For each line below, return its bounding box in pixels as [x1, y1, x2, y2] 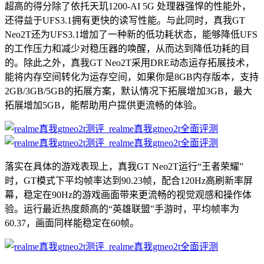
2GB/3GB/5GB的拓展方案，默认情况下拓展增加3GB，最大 [5, 85, 252, 96]
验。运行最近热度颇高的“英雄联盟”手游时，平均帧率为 [5, 203, 239, 214]
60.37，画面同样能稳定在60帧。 [5, 217, 139, 228]
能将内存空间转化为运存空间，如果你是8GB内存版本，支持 [5, 71, 259, 82]
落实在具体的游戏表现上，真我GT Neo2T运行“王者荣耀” [5, 161, 243, 171]
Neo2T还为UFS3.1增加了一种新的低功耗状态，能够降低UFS [5, 29, 258, 39]
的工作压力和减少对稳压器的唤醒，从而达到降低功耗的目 [5, 43, 250, 54]
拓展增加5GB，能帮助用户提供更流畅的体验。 [5, 100, 202, 110]
